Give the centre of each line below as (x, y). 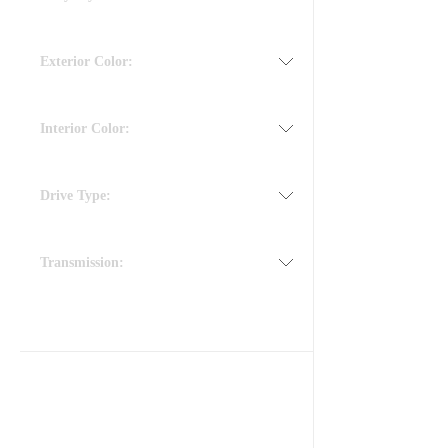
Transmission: (82, 262)
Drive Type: (75, 195)
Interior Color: (85, 128)
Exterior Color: (86, 61)
